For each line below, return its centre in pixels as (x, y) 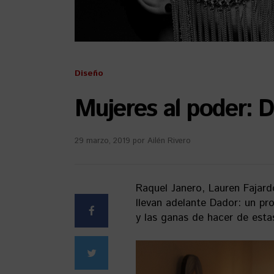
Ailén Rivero (169, 141)
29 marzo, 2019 (102, 141)
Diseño (89, 73)
